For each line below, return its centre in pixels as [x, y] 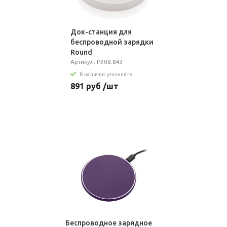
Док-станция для [101, 32]
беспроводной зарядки [112, 42]
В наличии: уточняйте [106, 74]
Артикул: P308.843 [97, 62]
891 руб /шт [94, 86]
